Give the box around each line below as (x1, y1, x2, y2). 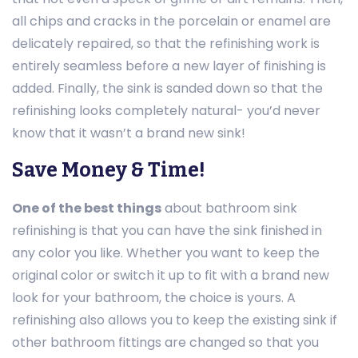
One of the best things (12, 198, 161, 217)
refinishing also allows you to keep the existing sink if (12, 310, 337, 329)
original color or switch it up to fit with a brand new (12, 265, 329, 284)
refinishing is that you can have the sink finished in (12, 221, 322, 240)
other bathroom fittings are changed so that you (12, 332, 319, 352)
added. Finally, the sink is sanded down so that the (12, 79, 323, 98)
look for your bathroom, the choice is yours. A (12, 288, 296, 307)
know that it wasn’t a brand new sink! (12, 124, 245, 143)
